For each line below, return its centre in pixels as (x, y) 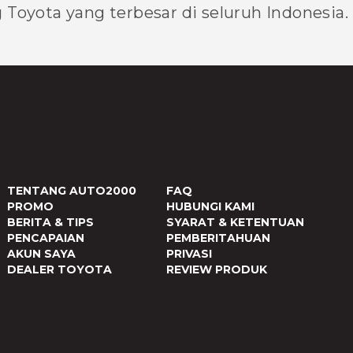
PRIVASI (189, 254)
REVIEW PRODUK (216, 270)
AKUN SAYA (41, 254)
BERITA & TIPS (50, 223)
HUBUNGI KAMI (210, 207)
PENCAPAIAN (45, 238)
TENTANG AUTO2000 (71, 191)
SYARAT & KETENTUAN (235, 223)
